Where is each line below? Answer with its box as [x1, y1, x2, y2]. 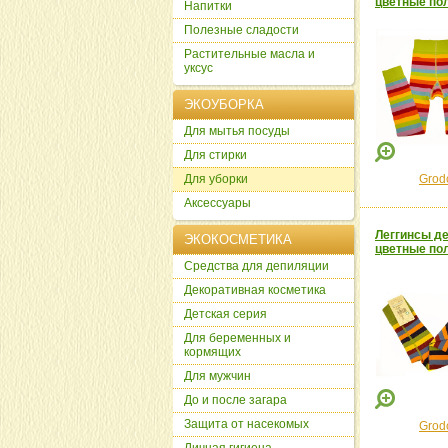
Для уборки [184, 172, 248, 186]
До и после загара [184, 393, 287, 407]
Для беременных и [184, 331, 291, 345]
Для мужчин [184, 369, 251, 383]
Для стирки [184, 148, 247, 162]
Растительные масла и [184, 47, 315, 61]
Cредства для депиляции [184, 259, 329, 273]
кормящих [184, 345, 241, 359]
